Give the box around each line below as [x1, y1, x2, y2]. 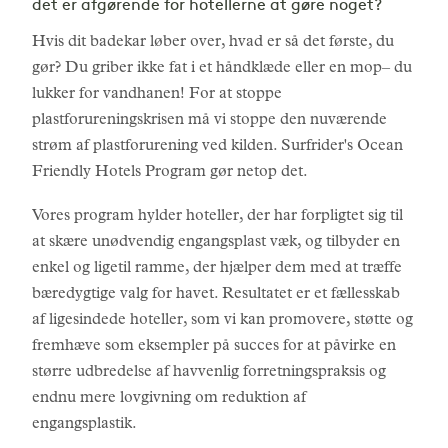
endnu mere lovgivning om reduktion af [32, 391, 306, 407]
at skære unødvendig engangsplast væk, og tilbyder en [32, 235, 400, 251]
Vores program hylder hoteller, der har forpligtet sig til [32, 209, 403, 225]
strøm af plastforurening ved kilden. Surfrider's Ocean [32, 139, 403, 155]
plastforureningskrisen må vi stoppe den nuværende [32, 113, 387, 129]
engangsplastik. [32, 417, 141, 433]
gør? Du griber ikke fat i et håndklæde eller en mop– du [32, 61, 412, 77]
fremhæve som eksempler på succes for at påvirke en [32, 339, 396, 355]
